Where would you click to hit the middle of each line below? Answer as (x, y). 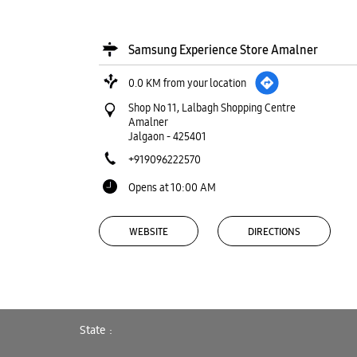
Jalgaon (146, 136)
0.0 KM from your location (187, 82)
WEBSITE (148, 231)
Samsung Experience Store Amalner (223, 49)
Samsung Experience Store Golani (217, 316)
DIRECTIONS (274, 231)
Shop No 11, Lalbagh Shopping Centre (212, 107)
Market (147, 331)
